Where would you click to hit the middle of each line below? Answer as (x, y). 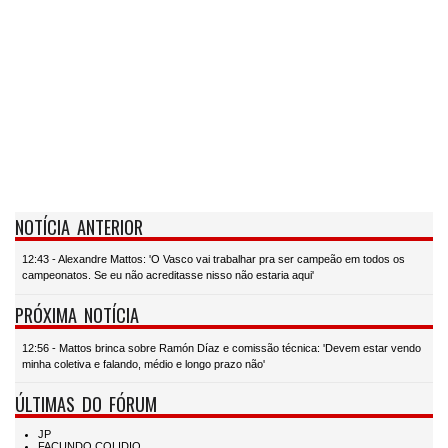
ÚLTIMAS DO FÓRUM (86, 403)
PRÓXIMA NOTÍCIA (77, 314)
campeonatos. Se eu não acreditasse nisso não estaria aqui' (168, 275)
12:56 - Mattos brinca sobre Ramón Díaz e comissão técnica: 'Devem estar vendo (221, 347)
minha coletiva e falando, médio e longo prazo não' (143, 363)
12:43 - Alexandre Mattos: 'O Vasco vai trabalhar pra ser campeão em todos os (213, 259)
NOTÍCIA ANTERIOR (79, 226)
